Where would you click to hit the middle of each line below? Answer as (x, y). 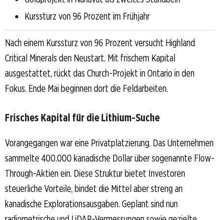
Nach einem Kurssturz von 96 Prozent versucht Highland (100, 42)
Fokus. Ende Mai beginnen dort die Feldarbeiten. (86, 88)
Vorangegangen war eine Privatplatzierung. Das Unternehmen (109, 143)
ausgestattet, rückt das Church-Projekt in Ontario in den (100, 73)
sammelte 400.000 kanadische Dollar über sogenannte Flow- (110, 158)
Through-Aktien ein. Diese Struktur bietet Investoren (95, 173)
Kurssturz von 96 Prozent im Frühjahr (87, 16)
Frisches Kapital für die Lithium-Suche (82, 117)
